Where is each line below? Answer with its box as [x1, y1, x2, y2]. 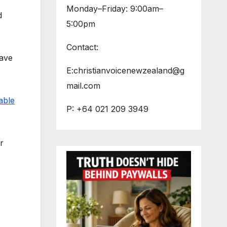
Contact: [66, 42, 98, 52]
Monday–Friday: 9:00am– [66, 4, 163, 14]
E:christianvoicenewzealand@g [66, 65, 184, 75]
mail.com [66, 81, 100, 91]
